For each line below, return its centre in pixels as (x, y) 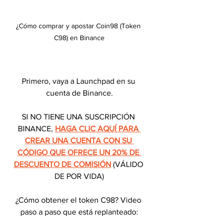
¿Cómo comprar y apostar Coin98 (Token (79, 26)
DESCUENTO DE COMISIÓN (62, 165)
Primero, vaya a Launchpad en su (79, 81)
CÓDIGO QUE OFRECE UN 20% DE (79, 153)
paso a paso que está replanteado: (79, 212)
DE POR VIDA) (79, 176)
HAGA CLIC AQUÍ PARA (98, 129)
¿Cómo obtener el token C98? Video (79, 200)
